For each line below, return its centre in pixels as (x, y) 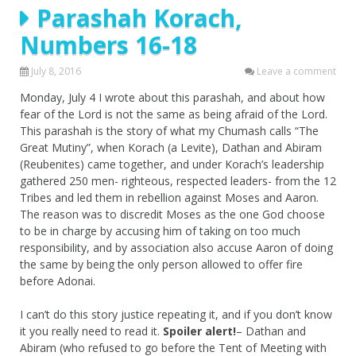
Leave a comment (296, 71)
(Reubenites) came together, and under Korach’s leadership (172, 164)
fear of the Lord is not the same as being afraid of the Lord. (174, 114)
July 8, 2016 (56, 71)
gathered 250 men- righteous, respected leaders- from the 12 (178, 180)
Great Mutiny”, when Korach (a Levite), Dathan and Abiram (171, 147)
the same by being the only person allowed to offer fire (161, 264)
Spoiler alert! (199, 331)
